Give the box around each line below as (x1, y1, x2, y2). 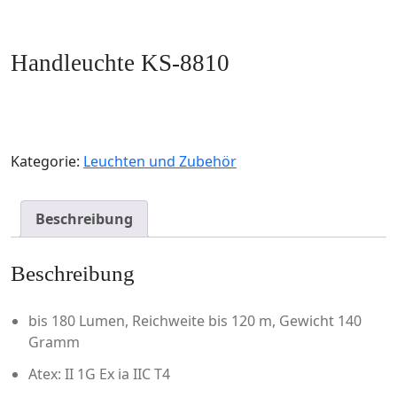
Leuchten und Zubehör (83, 152, 237, 171)
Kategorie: (11, 152, 83, 171)
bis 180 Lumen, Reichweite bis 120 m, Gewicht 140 (28, 310, 362, 331)
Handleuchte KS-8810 (11, 50, 230, 76)
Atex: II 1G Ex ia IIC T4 (28, 363, 170, 384)
